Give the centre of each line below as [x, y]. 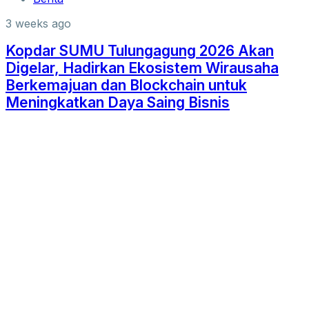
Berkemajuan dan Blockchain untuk [126, 86]
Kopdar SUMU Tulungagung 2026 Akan [140, 51]
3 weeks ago [38, 23]
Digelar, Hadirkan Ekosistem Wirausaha [142, 68]
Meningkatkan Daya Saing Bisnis [118, 103]
